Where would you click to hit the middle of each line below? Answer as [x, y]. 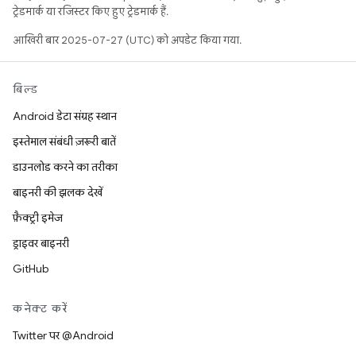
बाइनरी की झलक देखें [58, 192]
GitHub [31, 269]
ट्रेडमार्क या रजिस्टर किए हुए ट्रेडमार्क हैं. [91, 12]
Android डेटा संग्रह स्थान [65, 116]
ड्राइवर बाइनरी [41, 243]
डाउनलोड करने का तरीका [65, 167]
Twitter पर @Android [63, 335]
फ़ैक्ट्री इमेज [38, 218]
